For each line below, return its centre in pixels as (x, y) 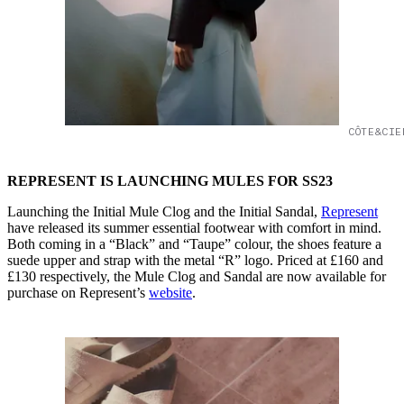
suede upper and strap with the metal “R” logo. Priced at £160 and (195, 260)
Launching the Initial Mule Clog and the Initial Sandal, (164, 211)
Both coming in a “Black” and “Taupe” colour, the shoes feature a (194, 243)
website (170, 292)
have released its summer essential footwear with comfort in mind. (194, 227)
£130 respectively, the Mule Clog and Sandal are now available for (197, 276)
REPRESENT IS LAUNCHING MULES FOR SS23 (170, 180)
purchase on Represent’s (78, 292)
